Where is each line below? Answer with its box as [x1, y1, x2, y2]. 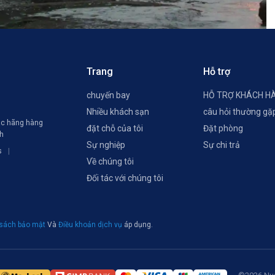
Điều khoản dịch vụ [58, 220, 124, 229]
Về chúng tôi [87, 157, 134, 166]
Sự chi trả [203, 140, 240, 150]
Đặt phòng [203, 123, 243, 133]
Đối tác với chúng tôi [87, 173, 163, 183]
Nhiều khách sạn [87, 107, 149, 117]
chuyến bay [87, 90, 130, 100]
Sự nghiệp [87, 140, 125, 150]
